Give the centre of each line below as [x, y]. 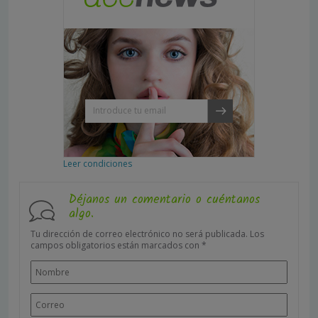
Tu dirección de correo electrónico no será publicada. [139, 234]
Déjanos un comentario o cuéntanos [164, 199]
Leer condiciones [98, 163]
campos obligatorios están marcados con [116, 245]
